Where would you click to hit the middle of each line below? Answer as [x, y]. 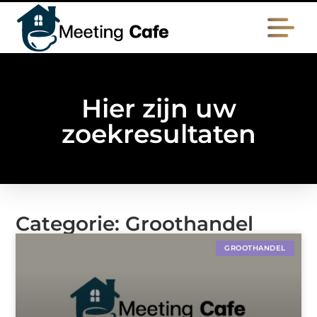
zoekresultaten [158, 134]
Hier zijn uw [158, 109]
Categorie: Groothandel [135, 224]
